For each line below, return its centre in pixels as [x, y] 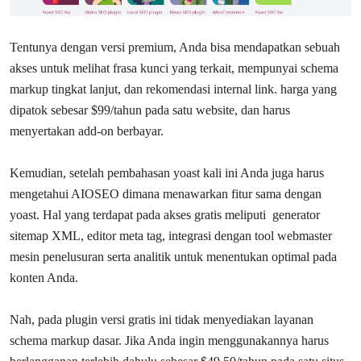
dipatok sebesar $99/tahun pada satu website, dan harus [150, 110]
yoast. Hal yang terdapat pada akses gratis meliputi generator [165, 214]
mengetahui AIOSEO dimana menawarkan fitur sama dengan [166, 193]
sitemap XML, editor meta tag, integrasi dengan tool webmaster [171, 235]
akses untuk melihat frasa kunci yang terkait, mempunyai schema [174, 68]
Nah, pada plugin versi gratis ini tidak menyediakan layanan [162, 319]
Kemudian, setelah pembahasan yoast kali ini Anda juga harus [167, 172]
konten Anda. [44, 277]
